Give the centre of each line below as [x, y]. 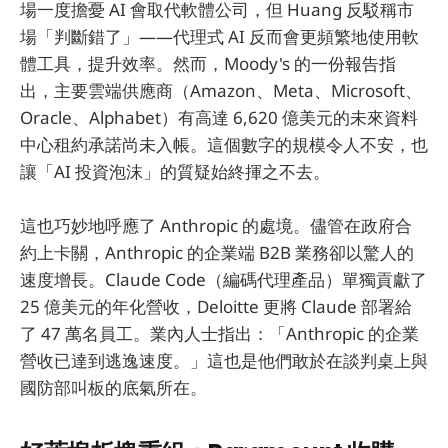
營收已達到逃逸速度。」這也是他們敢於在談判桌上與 [224, 360]
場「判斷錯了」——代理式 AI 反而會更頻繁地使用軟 [219, 36]
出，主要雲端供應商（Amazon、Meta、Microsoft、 [221, 90]
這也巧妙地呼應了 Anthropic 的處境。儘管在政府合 [216, 225]
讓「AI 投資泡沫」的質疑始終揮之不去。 [175, 171]
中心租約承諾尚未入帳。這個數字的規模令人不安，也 [224, 144]
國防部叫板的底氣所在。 [113, 387]
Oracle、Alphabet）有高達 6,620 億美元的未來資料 [219, 117]
